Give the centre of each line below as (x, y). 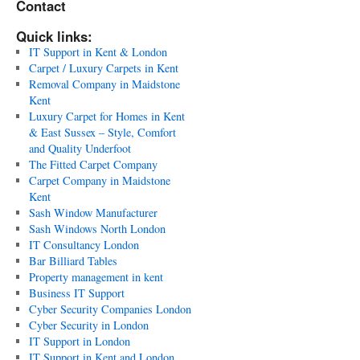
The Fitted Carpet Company (93, 164)
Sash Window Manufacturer (93, 213)
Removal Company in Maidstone (104, 84)
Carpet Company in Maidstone (99, 180)
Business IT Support (76, 293)
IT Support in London (79, 341)
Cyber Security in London (88, 325)
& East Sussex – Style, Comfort (102, 132)
